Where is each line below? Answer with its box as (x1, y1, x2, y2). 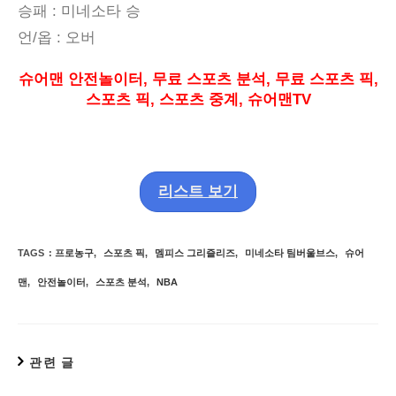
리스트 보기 (158, 182, 238, 200)
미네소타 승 (61, 2, 141, 19)
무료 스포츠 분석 (151, 70, 266, 88)
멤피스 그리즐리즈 (155, 247, 235, 258)
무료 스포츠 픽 (274, 70, 374, 88)
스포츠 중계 (158, 90, 239, 108)
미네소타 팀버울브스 (245, 247, 335, 258)
